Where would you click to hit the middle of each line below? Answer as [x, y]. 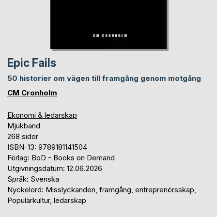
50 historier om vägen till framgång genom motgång [104, 78]
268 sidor [23, 136]
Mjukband [24, 125]
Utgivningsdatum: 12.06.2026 [55, 168]
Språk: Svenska [33, 179]
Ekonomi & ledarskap [42, 115]
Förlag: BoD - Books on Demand [61, 157]
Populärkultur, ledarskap [47, 200]
